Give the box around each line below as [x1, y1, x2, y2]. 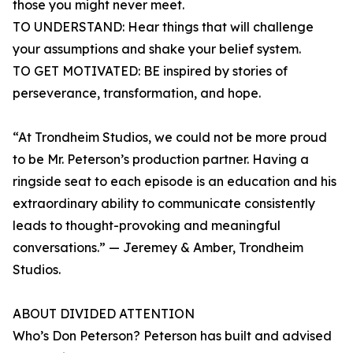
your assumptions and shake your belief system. [13, 41, 301, 58]
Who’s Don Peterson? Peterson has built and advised [13, 328, 332, 344]
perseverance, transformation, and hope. [13, 85, 261, 102]
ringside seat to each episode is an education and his [13, 173, 336, 190]
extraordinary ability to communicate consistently [13, 195, 315, 212]
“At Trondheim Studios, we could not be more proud [13, 129, 327, 146]
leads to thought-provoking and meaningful [13, 217, 281, 234]
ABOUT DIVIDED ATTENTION [13, 306, 195, 322]
